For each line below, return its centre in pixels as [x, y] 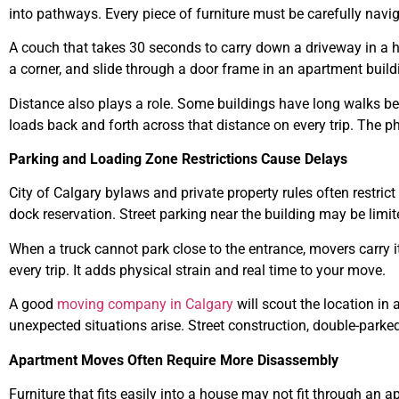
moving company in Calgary [145, 305]
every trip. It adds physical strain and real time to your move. [197, 270]
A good [33, 305]
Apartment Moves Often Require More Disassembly [174, 360]
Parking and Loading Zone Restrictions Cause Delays [178, 159]
